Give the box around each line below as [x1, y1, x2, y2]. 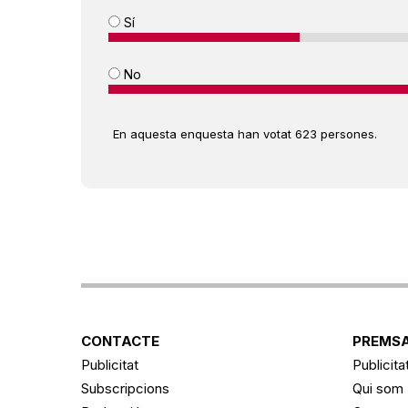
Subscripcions [81, 379, 169, 397]
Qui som [352, 379, 403, 397]
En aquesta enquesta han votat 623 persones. [113, 126, 377, 141]
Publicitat [81, 355, 138, 373]
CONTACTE [81, 331, 159, 350]
